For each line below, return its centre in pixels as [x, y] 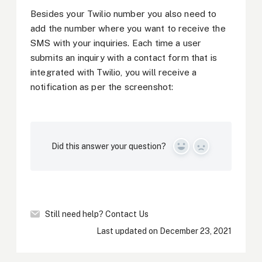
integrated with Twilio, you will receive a [114, 72]
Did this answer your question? [108, 146]
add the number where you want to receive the [128, 28]
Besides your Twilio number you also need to [124, 13]
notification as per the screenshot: [102, 87]
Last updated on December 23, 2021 [164, 231]
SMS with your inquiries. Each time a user [116, 43]
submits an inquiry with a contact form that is [124, 57]
